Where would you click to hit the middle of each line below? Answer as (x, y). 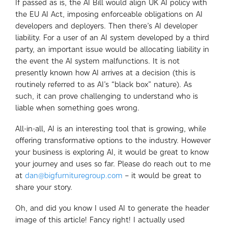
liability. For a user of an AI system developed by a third (112, 37)
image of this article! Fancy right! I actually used (100, 220)
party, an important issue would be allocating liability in (112, 49)
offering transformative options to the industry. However (113, 140)
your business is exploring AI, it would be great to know (112, 152)
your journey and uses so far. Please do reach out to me (113, 164)
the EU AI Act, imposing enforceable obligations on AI (109, 14)
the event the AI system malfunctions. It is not (97, 61)
